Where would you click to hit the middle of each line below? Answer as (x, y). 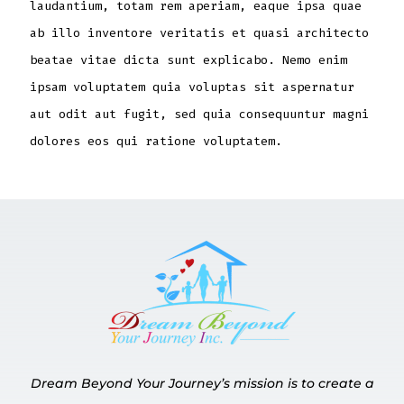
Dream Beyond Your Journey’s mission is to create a (202, 384)
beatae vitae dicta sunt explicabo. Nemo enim (188, 60)
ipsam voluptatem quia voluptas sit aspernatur (192, 87)
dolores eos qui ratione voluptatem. (156, 142)
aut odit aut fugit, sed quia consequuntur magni (199, 115)
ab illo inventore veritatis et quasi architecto (199, 33)
